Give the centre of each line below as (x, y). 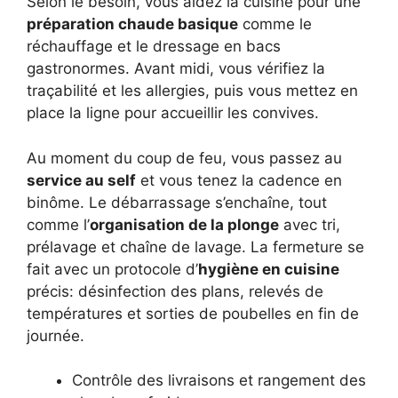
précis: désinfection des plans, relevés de (175, 291)
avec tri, (310, 224)
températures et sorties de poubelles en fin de (193, 313)
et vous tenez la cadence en (239, 180)
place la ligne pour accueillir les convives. (173, 113)
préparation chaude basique (132, 24)
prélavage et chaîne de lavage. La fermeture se (195, 247)
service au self (81, 180)
